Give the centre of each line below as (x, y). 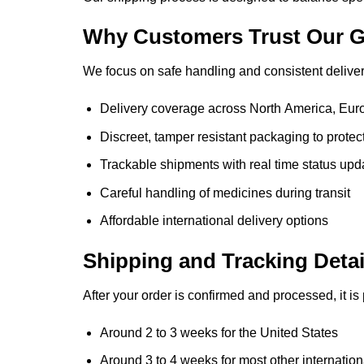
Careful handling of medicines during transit (225, 193)
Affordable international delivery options (214, 221)
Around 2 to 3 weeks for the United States (219, 332)
